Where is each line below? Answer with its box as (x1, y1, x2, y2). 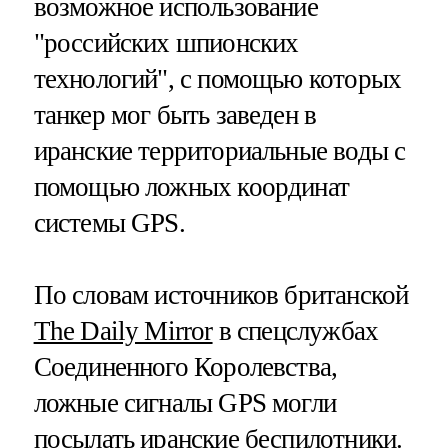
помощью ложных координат (33, 172, 350, 203)
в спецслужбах (212, 315, 379, 346)
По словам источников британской (33, 279, 409, 310)
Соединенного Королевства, (33, 351, 338, 382)
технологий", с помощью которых (33, 64, 402, 95)
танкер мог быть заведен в (33, 100, 317, 131)
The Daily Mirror (33, 315, 213, 346)
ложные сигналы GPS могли (33, 387, 337, 418)
